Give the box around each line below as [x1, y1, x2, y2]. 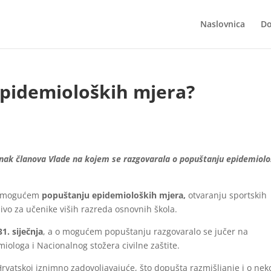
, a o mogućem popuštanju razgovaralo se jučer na [43, 226, 249, 237]
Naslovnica [200, 18, 245, 30]
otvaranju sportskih [186, 189, 267, 201]
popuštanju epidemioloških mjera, [42, 189, 186, 201]
